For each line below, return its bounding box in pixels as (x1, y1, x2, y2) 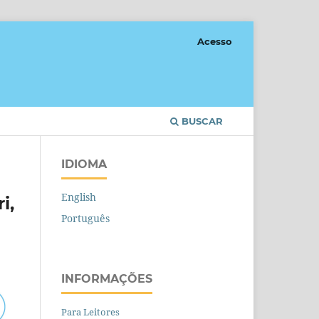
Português (61, 211, 110, 225)
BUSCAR (179, 115, 223, 127)
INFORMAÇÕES (61, 271, 152, 286)
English (61, 189, 96, 204)
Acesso (197, 35, 232, 47)
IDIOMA (61, 157, 107, 171)
